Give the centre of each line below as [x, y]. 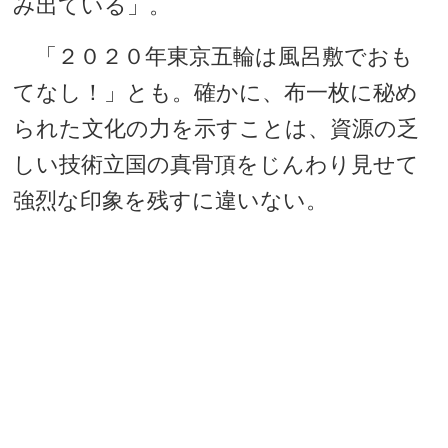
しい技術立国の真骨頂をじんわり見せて [216, 164]
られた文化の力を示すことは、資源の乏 [216, 128]
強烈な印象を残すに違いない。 [171, 200]
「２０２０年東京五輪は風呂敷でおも [213, 56]
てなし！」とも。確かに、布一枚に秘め [216, 92]
